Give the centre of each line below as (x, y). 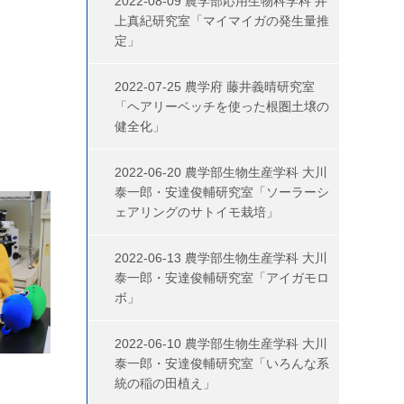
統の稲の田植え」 (165, 383)
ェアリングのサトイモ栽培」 (197, 212)
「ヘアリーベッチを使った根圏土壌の (222, 106)
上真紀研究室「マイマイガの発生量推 (222, 21)
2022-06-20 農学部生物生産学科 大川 (221, 172)
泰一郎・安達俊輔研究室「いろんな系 (222, 363)
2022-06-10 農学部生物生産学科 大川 (221, 344)
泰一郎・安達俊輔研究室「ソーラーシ (222, 192)
